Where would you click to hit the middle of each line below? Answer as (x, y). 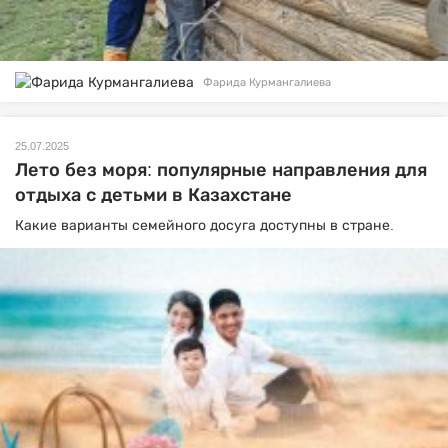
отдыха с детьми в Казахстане (153, 195)
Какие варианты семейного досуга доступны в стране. (204, 225)
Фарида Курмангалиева (267, 82)
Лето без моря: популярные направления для (221, 170)
